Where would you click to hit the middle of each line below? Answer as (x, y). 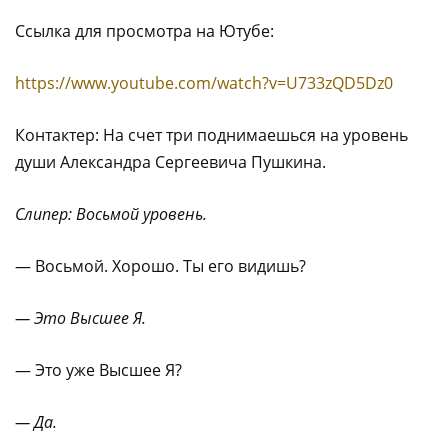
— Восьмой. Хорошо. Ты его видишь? (160, 266)
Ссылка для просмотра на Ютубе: (144, 31)
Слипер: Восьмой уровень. (111, 214)
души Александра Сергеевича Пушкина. (170, 162)
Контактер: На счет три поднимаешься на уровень (211, 135)
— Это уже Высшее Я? (98, 370)
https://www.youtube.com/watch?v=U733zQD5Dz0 (204, 83)
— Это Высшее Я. (80, 318)
